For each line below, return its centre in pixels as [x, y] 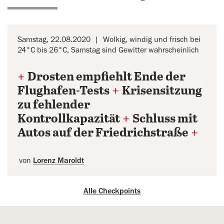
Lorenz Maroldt [58, 160]
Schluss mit [165, 119]
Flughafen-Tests [63, 91]
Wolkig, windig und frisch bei [152, 39]
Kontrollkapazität [69, 119]
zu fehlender [54, 105]
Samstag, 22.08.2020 [54, 39]
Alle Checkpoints [112, 191]
